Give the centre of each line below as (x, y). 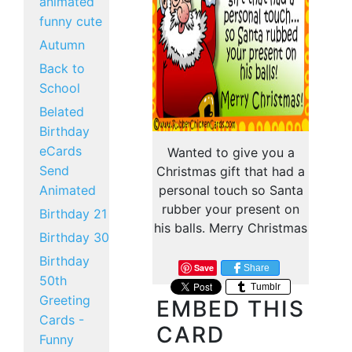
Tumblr (265, 286)
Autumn (62, 45)
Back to (62, 68)
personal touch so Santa (231, 190)
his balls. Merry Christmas (231, 228)
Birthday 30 (74, 237)
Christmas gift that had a (231, 171)
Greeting (65, 300)
